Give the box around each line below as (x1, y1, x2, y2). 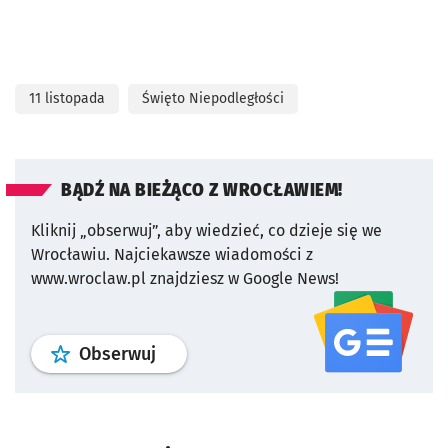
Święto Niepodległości (142, 90, 284, 108)
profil (155, 342, 199, 365)
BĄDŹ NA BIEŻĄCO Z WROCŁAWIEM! (61, 180, 343, 202)
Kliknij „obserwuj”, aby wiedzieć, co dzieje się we (31, 221, 382, 241)
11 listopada (29, 90, 105, 108)
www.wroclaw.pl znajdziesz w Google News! (31, 269, 339, 289)
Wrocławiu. (31, 245, 110, 265)
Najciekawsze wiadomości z (114, 245, 313, 265)
